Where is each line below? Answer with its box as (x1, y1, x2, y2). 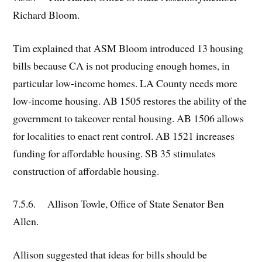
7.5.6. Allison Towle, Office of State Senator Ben (13, 196, 225, 211)
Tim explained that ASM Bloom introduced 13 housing (13, 40, 244, 55)
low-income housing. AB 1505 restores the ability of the (13, 93, 247, 108)
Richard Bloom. (13, 7, 80, 22)
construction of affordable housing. (13, 163, 160, 178)
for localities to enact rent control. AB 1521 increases (13, 128, 235, 143)
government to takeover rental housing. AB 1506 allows (13, 111, 244, 125)
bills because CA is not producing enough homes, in (13, 58, 230, 73)
